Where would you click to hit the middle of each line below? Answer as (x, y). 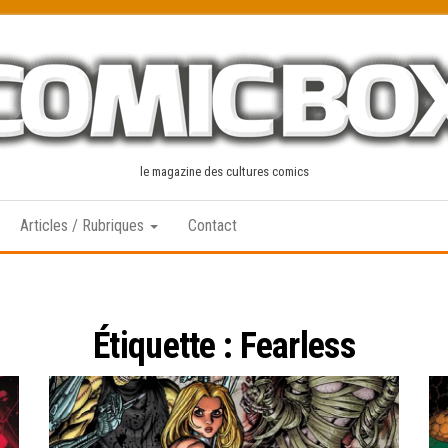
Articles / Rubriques (84, 225)
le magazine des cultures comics (224, 171)
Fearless (297, 346)
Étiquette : (166, 346)
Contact (212, 225)
